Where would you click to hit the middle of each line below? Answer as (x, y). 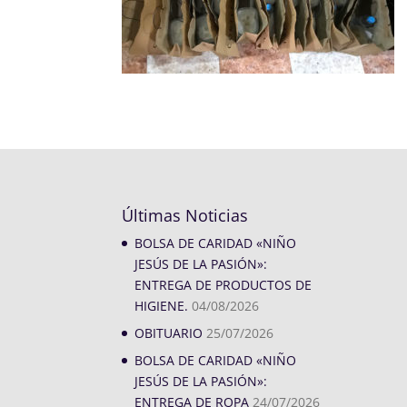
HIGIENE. (162, 306)
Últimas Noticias (185, 216)
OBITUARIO (169, 333)
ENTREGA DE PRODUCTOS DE (223, 285)
